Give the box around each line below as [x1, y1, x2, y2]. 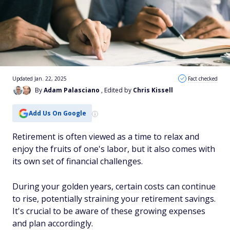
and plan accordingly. [12, 218, 93, 229]
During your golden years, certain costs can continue [12, 181, 216, 192]
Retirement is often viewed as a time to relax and [12, 131, 199, 142]
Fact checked [188, 75, 218, 82]
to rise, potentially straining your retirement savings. [12, 193, 216, 204]
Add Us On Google [28, 108, 86, 118]
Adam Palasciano [44, 86, 100, 94]
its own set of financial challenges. [12, 156, 143, 167]
